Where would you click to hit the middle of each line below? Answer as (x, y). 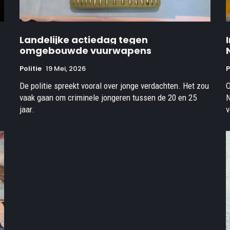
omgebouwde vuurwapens (85, 50)
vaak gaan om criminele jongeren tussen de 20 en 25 (108, 97)
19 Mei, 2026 (66, 68)
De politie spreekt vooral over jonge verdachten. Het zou (114, 85)
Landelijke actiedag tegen (84, 40)
